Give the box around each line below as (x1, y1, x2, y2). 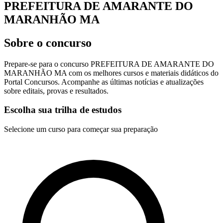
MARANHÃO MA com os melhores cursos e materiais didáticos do (4, 68, 219, 77)
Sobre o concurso (4, 36, 92, 49)
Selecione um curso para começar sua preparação (4, 125, 158, 134)
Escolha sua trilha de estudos (4, 105, 121, 115)
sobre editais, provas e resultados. (4, 86, 109, 95)
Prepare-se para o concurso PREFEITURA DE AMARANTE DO (4, 59, 214, 68)
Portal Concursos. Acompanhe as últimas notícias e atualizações (4, 77, 204, 86)
